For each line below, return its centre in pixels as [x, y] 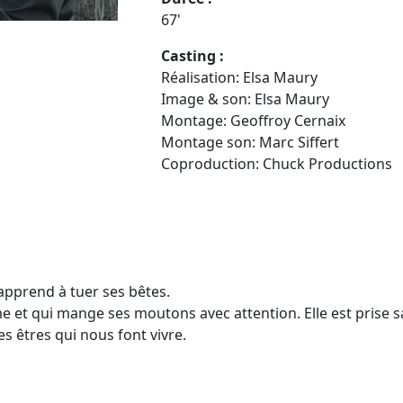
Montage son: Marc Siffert [250, 142]
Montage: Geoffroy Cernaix [253, 120]
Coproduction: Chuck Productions [277, 163]
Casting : [193, 55]
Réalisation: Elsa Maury [239, 77]
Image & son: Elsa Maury [245, 99]
